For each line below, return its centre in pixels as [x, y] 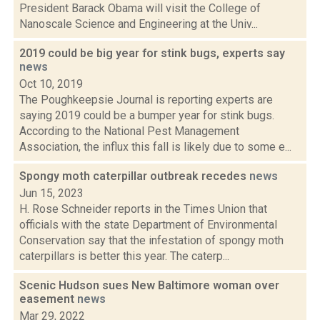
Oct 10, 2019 [51, 84]
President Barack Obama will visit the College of [140, 8]
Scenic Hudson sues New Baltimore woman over [149, 285]
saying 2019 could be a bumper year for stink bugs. [147, 115]
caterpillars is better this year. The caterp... [124, 256]
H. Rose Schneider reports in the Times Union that [143, 209]
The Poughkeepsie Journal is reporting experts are [146, 100]
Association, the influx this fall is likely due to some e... [155, 147]
